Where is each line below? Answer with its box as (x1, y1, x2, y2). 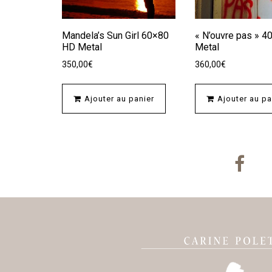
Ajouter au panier (84, 94, 154, 104)
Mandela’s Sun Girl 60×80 (62, 29, 169, 41)
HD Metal (62, 41, 102, 53)
